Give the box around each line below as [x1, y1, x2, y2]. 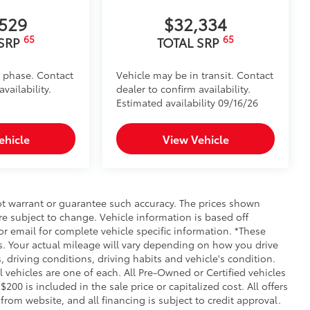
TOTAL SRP [157, 33, 224, 52]
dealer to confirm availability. [116, 82, 251, 96]
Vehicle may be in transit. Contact [116, 68, 274, 82]
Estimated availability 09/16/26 [116, 95, 259, 110]
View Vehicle [162, 131, 229, 147]
